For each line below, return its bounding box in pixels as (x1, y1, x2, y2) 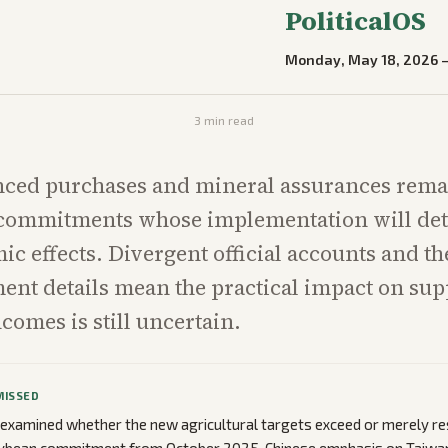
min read (201, 113, 254, 127)
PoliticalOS (285, 3, 427, 39)
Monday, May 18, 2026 (285, 51, 439, 68)
